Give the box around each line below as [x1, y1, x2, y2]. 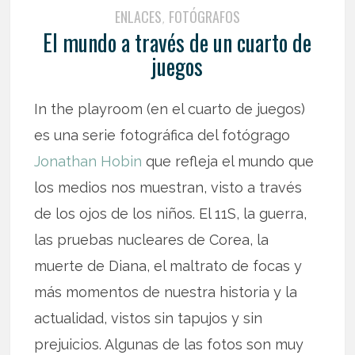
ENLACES [114, 6, 162, 27]
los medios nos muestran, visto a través [34, 178, 303, 196]
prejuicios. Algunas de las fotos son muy [34, 335, 304, 353]
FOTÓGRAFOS [168, 6, 240, 27]
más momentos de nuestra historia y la [34, 283, 298, 300]
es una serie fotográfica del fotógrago [34, 126, 291, 143]
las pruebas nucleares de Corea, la [34, 231, 269, 248]
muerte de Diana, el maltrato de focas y [34, 257, 303, 274]
